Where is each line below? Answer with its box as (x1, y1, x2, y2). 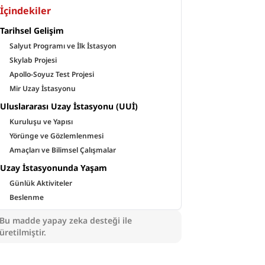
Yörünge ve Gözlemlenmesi (9, 131, 104, 141)
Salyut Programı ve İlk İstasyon (9, 41, 117, 51)
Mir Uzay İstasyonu (9, 83, 76, 93)
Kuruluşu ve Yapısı (9, 117, 73, 127)
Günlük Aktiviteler (9, 178, 73, 188)
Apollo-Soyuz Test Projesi (9, 69, 95, 79)
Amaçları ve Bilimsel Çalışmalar (9, 145, 117, 155)
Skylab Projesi (9, 55, 57, 65)
